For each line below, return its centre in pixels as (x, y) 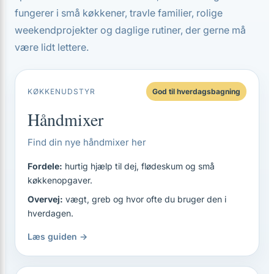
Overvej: (45, 199)
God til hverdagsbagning (196, 91)
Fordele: (45, 166)
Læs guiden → (57, 236)
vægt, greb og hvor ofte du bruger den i (145, 199)
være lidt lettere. (52, 47)
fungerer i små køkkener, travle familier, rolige (119, 13)
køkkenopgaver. (60, 180)
